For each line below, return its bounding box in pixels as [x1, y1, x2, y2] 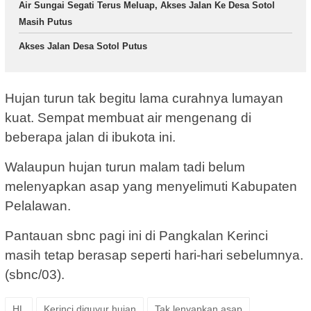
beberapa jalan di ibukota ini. [5, 129, 176, 144]
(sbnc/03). [5, 267, 65, 282]
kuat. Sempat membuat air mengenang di [5, 110, 251, 125]
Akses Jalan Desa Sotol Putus [19, 41, 147, 52]
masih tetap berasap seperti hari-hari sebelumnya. [5, 247, 303, 262]
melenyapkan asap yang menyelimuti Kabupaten [5, 178, 297, 194]
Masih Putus [19, 17, 72, 28]
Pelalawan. [5, 198, 71, 213]
